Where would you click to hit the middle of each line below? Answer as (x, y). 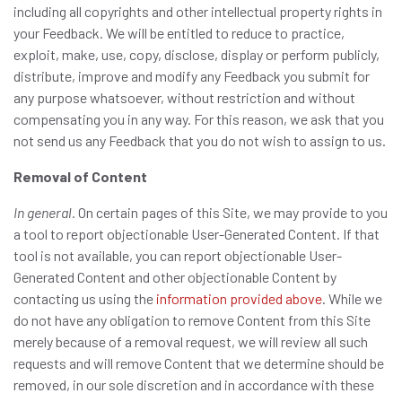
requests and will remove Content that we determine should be (199, 363)
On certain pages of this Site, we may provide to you (232, 212)
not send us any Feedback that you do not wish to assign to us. (200, 140)
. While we (352, 298)
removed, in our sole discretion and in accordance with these (194, 385)
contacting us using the (85, 298)
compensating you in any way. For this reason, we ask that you (199, 119)
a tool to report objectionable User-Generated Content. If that (197, 234)
